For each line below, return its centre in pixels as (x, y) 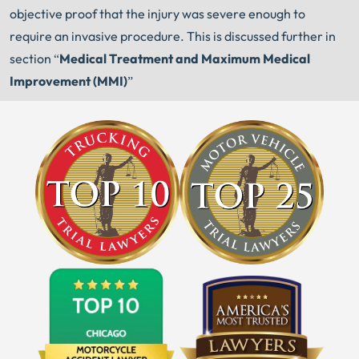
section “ (34, 59)
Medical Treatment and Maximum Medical (185, 59)
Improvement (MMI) (69, 81)
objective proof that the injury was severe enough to (157, 14)
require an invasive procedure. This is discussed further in (173, 36)
